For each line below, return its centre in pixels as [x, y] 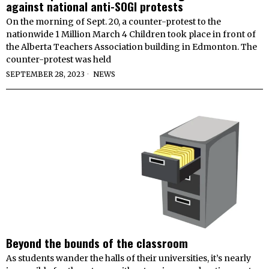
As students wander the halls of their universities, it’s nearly [128, 258]
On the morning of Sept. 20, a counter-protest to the [113, 22]
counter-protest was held [59, 60]
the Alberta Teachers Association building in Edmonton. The [131, 47]
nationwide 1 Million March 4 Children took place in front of [131, 35]
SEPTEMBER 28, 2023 [45, 74]
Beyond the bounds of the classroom [97, 243]
